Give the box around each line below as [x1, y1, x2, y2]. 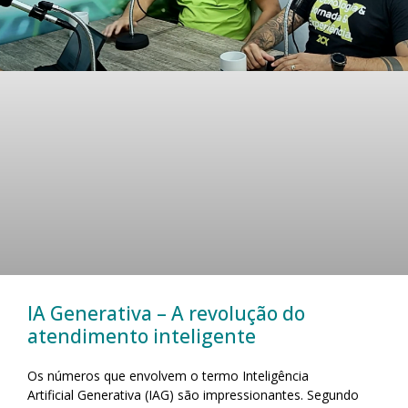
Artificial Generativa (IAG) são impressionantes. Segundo [27, 386, 359, 404]
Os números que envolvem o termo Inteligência [27, 367, 309, 385]
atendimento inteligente [27, 323, 260, 350]
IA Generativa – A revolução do [27, 301, 305, 327]
